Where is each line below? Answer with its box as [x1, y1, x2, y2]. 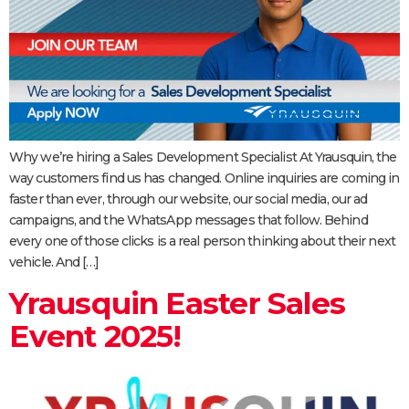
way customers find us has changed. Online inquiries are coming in [9, 170, 400, 187]
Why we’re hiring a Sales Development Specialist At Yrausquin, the [9, 149, 397, 166]
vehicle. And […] [9, 254, 100, 271]
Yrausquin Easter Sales [9, 285, 346, 322]
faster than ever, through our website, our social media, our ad [9, 191, 368, 208]
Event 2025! [9, 318, 182, 355]
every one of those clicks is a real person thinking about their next [9, 233, 395, 250]
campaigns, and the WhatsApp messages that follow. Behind [9, 212, 368, 229]
